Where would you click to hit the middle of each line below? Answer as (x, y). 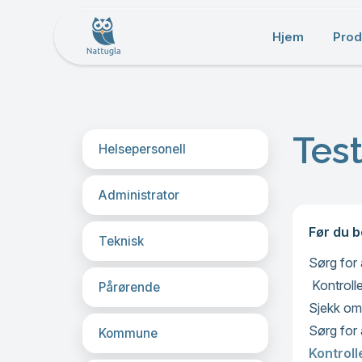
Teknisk (121, 241)
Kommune (128, 333)
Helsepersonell (142, 149)
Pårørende (129, 287)
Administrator (139, 195)
